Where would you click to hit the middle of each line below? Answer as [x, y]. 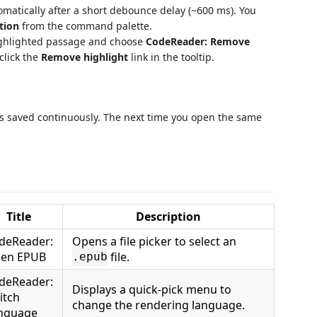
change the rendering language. [158, 305]
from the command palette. [86, 26]
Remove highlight [85, 57]
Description [168, 216]
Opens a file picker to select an [154, 241]
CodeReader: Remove [198, 41]
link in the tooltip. [171, 57]
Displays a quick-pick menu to [152, 289]
